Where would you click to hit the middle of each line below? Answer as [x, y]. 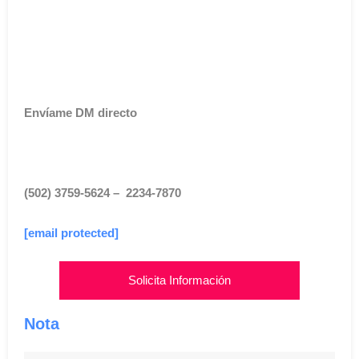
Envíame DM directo [81, 113]
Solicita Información [179, 280]
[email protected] [71, 233]
